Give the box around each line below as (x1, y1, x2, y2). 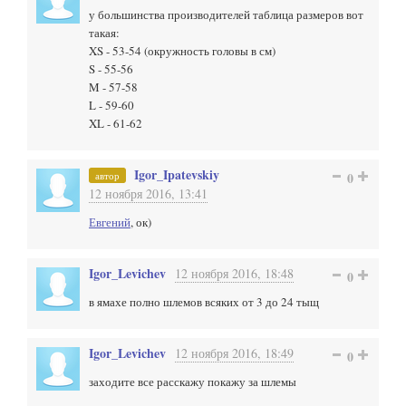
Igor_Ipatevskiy (134, 165, 219, 184)
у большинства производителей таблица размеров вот (89, 6, 363, 23)
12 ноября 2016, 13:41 (89, 185, 208, 202)
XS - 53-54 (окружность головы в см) (89, 43, 275, 59)
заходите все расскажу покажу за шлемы (89, 373, 296, 390)
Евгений (89, 214, 130, 230)
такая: (89, 24, 120, 41)
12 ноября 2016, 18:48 (175, 265, 294, 282)
